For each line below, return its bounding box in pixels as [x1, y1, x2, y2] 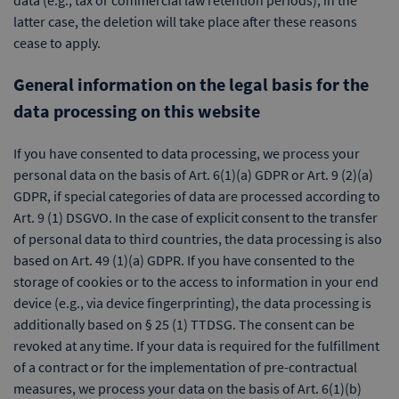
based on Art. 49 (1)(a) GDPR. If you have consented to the [13, 251, 354, 269]
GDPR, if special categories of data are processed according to [13, 187, 380, 205]
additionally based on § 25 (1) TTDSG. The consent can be [13, 315, 354, 333]
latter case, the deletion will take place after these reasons [13, 12, 357, 30]
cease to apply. [13, 34, 101, 52]
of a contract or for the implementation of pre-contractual [13, 358, 357, 376]
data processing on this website [13, 100, 260, 122]
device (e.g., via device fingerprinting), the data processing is [13, 294, 371, 312]
